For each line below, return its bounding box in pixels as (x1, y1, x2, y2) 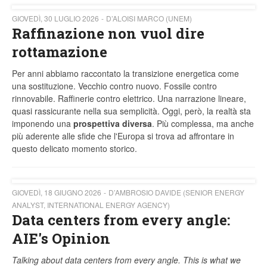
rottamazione (12, 42, 107, 62)
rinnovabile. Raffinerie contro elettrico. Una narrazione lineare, (12, 92, 246, 105)
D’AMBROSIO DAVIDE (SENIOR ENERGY (108, 187, 244, 198)
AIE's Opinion (12, 229, 110, 249)
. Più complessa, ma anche (152, 117, 254, 130)
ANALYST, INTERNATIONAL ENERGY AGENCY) (12, 200, 170, 210)
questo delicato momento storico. (12, 142, 137, 155)
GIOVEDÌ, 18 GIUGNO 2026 (12, 187, 101, 198)
